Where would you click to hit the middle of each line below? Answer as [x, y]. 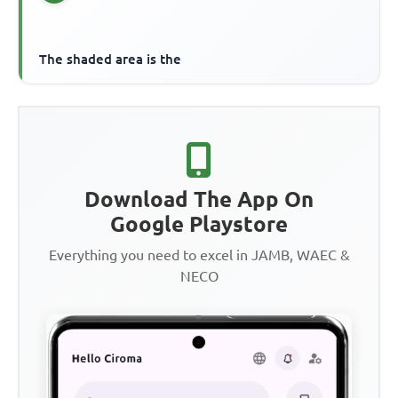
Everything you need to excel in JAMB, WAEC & [199, 255]
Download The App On [199, 200]
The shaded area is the [111, 60]
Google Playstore [199, 225]
